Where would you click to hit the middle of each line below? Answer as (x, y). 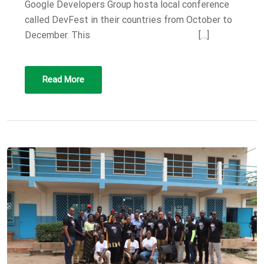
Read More (63, 79)
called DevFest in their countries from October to (128, 19)
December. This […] (117, 35)
